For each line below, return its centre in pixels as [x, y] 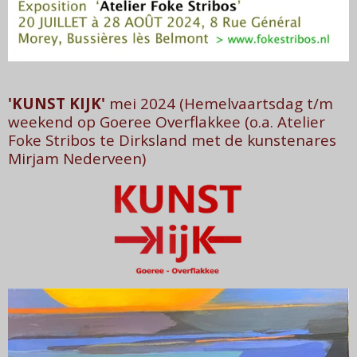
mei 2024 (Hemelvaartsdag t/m [219, 103]
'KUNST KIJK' [57, 103]
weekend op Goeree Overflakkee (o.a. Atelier [167, 122]
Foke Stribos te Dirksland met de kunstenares [172, 140]
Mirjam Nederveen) [77, 158]
